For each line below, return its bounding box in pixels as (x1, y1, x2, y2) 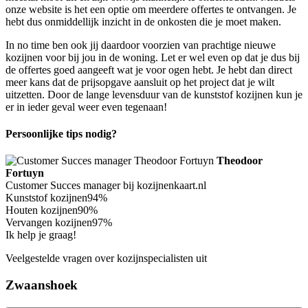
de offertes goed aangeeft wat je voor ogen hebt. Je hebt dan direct (5, 63, 292, 76)
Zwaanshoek (5, 278, 78, 293)
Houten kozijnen (5, 204, 78, 217)
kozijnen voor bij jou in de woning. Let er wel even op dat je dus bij (5, 51, 300, 63)
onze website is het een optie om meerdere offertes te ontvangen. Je (5, 3, 296, 15)
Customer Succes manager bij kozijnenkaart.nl (5, 179, 206, 192)
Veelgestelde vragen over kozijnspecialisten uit (5, 252, 207, 265)
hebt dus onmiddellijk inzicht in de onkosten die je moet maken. (5, 15, 281, 27)
